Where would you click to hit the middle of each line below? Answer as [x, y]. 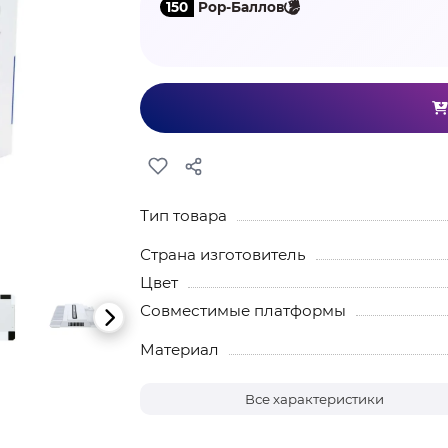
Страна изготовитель [222, 254]
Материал [179, 349]
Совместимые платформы [242, 310]
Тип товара [183, 215]
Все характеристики [315, 399]
